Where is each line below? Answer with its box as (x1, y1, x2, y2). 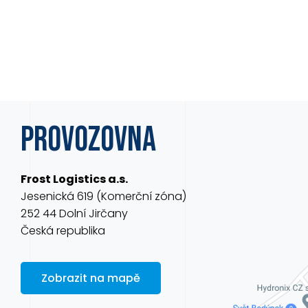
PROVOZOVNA (21, 120, 156, 161)
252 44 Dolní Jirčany (21, 206, 128, 221)
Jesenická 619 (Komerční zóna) (21, 188, 186, 204)
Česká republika (21, 223, 105, 239)
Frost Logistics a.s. (21, 171, 128, 187)
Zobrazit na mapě (41, 270, 140, 286)
